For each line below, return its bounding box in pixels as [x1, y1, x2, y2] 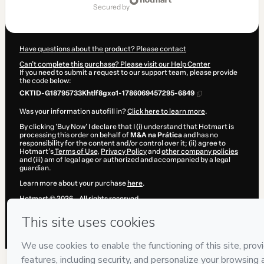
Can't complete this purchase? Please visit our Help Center [19, 60, 210, 69]
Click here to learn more [127, 107, 205, 116]
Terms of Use [54, 147, 97, 156]
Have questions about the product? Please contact [19, 45, 186, 54]
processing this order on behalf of [19, 131, 130, 140]
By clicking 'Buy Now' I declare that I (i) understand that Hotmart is [19, 123, 234, 131]
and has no [182, 131, 218, 140]
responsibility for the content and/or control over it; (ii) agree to [19, 139, 226, 148]
